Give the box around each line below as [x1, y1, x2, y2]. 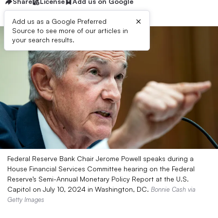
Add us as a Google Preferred [12, 17, 107, 25]
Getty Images [7, 196, 44, 203]
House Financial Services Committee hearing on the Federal [7, 164, 195, 173]
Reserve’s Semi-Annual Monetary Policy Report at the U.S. [7, 175, 189, 183]
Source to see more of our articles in [12, 26, 128, 35]
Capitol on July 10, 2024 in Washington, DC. [7, 185, 151, 193]
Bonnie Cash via [151, 185, 196, 193]
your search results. [12, 36, 74, 44]
